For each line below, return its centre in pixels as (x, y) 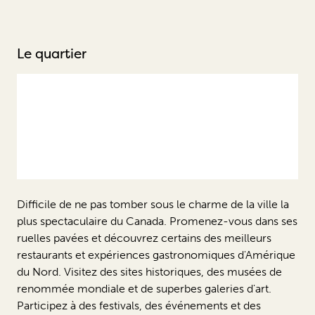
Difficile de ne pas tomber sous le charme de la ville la (153, 204)
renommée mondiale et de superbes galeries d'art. (144, 288)
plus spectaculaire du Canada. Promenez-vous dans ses (157, 221)
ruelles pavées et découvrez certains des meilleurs (144, 238)
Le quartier (52, 53)
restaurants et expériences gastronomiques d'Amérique (156, 255)
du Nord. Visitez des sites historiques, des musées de (149, 271)
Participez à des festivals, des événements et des (139, 305)
